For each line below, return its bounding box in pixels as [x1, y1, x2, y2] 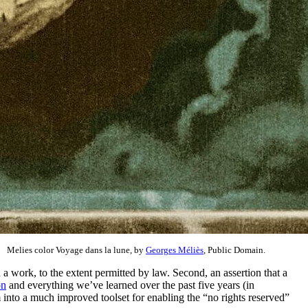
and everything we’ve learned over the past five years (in [6, 278, 254, 291]
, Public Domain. [203, 245, 265, 255]
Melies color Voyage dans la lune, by [7, 245, 146, 255]
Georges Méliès [146, 245, 203, 255]
